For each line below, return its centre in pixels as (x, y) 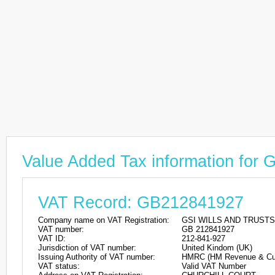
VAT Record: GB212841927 (141, 203)
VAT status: (59, 266)
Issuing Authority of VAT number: (97, 257)
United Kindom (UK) (217, 248)
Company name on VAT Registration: (104, 220)
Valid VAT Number (214, 266)
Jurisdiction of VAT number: (87, 248)
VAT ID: (52, 238)
